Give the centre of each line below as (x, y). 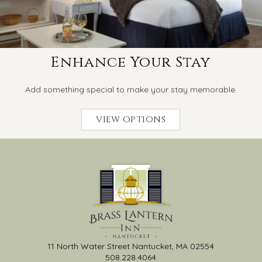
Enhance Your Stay (131, 62)
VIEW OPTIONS (131, 119)
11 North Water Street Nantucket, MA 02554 (131, 246)
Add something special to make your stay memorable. (131, 89)
